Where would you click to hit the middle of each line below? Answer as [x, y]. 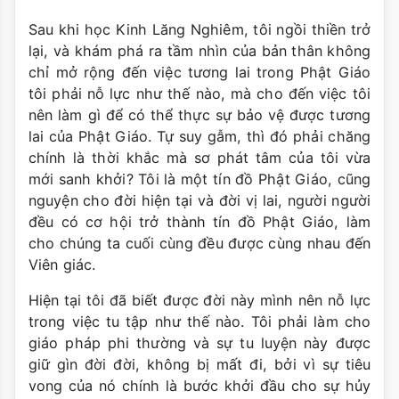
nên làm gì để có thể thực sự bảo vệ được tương [199, 115]
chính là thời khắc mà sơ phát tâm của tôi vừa [199, 158]
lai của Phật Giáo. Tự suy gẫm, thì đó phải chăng [199, 137]
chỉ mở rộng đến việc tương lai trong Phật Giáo [199, 73]
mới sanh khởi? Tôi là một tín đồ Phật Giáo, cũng [199, 179]
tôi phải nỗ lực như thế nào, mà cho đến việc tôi [199, 94]
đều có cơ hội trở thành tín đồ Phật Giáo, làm [199, 222]
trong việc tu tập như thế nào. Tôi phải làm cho [199, 322]
